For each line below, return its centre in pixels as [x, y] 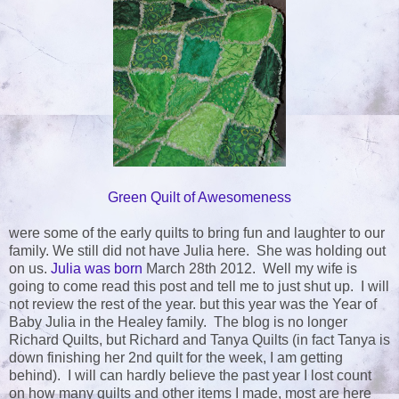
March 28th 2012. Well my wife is [250, 269]
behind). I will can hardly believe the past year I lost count [190, 376]
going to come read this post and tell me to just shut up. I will [199, 287]
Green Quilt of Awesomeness [199, 198]
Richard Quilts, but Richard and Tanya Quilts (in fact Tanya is [199, 340]
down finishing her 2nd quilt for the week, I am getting [176, 358]
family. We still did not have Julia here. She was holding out [197, 251]
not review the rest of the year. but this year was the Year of [193, 305]
